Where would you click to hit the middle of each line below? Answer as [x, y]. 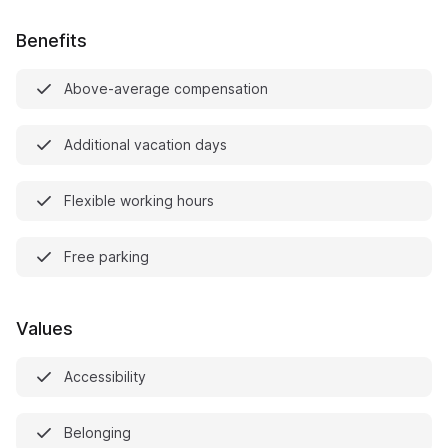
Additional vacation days [145, 144]
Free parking [106, 256]
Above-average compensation [166, 88]
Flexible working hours [139, 200]
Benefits [51, 40]
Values [44, 328]
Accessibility [105, 376]
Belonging [97, 432]
